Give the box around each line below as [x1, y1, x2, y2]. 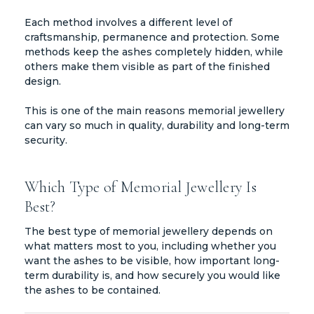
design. [25, 74, 61, 88]
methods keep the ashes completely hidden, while [25, 45, 283, 58]
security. [25, 133, 67, 146]
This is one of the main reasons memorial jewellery [25, 104, 285, 117]
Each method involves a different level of [25, 15, 232, 29]
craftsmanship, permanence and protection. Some [25, 30, 280, 43]
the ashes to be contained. [25, 283, 161, 296]
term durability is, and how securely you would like [25, 268, 280, 282]
